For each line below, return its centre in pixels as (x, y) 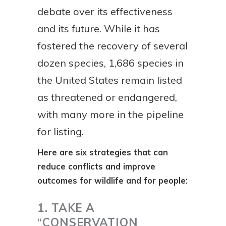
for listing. (61, 132)
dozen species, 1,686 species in (110, 63)
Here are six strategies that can (103, 152)
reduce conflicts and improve (96, 166)
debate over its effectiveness (105, 12)
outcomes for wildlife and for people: (112, 181)
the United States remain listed (110, 80)
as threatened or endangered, (107, 97)
